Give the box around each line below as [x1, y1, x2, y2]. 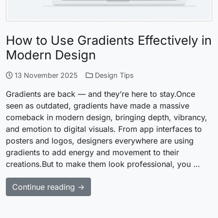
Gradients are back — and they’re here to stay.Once [6, 89, 195, 99]
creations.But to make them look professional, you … [6, 159, 200, 169]
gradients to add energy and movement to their [6, 147, 179, 157]
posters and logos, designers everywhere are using [6, 135, 194, 145]
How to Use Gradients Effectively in [6, 32, 212, 48]
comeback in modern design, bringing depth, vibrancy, [6, 112, 207, 122]
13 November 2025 [15, 71, 78, 79]
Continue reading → [12, 182, 85, 192]
